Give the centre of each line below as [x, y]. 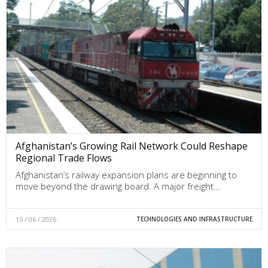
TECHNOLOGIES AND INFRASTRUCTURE [194, 219]
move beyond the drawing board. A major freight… [118, 186]
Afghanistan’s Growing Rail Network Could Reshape [132, 146]
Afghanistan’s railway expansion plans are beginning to [126, 174]
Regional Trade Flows [64, 158]
